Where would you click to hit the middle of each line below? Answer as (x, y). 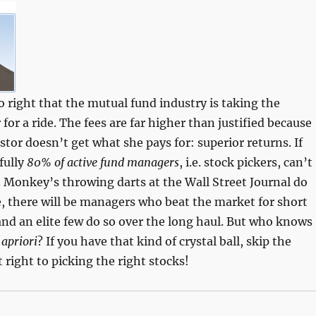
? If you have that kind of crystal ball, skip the (164, 241)
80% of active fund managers (103, 162)
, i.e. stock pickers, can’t (245, 162)
